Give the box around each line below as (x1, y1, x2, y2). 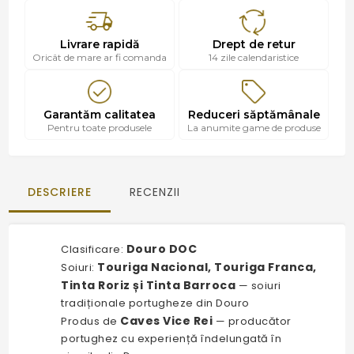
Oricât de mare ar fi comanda (32, 51, 168, 63)
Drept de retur (212, 36, 296, 51)
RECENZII (130, 183, 181, 200)
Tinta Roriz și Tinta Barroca (61, 277, 236, 293)
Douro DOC (126, 240, 198, 257)
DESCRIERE (28, 183, 92, 200)
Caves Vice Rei (120, 312, 213, 329)
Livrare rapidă (59, 36, 140, 51)
